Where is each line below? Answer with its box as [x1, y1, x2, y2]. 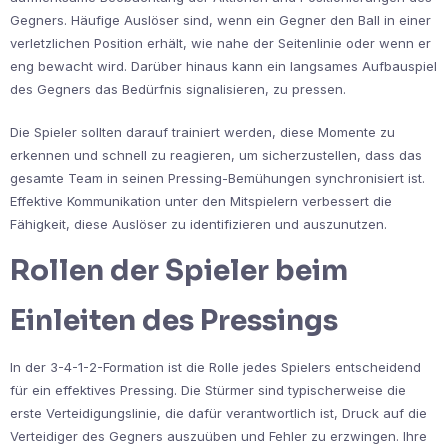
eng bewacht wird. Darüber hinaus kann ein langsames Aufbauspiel [10, 58, 437, 75]
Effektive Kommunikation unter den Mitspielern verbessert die [10, 193, 392, 210]
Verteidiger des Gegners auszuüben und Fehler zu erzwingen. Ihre [10, 428, 427, 445]
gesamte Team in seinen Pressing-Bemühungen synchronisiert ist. [10, 170, 425, 187]
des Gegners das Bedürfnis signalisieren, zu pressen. [10, 81, 346, 98]
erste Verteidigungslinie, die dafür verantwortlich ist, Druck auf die [10, 405, 427, 422]
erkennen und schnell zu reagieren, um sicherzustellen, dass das [10, 147, 422, 164]
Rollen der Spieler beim [10, 253, 348, 289]
